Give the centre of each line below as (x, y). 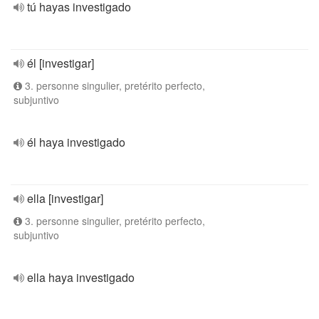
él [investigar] (61, 63)
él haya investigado (76, 142)
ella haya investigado (81, 277)
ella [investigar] (65, 198)
